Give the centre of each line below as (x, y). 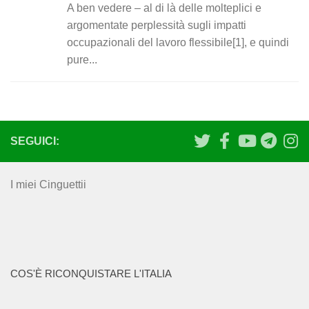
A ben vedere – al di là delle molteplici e (164, 8)
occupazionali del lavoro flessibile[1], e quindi (178, 42)
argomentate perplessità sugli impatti (157, 25)
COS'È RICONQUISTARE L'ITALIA (91, 273)
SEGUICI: (35, 141)
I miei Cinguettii (48, 184)
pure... (82, 59)
